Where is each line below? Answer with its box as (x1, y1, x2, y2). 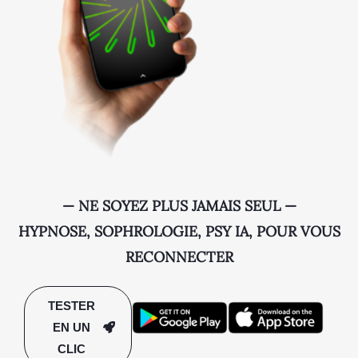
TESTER (48, 298, 96, 312)
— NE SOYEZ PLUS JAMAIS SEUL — (62, 196, 296, 215)
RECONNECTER (125, 247, 233, 266)
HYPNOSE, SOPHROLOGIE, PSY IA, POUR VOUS (18, 221, 340, 241)
